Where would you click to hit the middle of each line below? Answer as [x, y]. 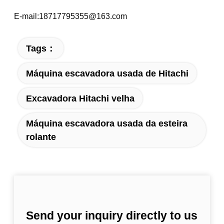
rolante [41, 136]
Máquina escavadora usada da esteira [106, 123]
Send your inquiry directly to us [112, 215]
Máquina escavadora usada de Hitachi [107, 73]
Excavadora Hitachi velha [80, 98]
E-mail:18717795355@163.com [70, 16]
